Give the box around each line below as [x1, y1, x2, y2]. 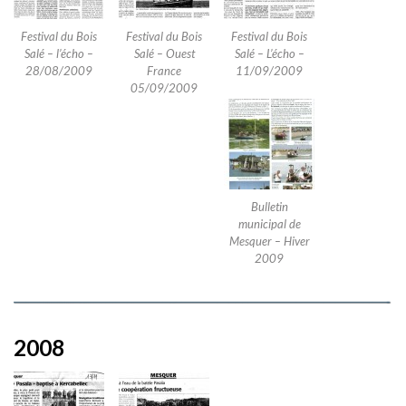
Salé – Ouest [133, 46, 195, 62]
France [147, 63, 181, 79]
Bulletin [250, 199, 288, 215]
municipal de [237, 217, 301, 232]
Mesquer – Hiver [228, 234, 310, 249]
